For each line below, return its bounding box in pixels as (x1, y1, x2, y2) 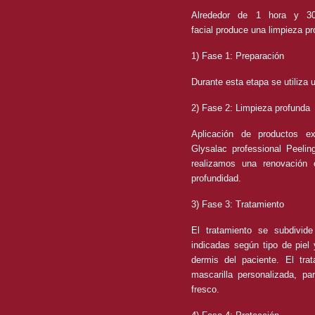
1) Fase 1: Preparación (191, 51, 284, 61)
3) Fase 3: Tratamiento (191, 199, 284, 210)
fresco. (191, 284, 219, 295)
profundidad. (191, 173, 241, 184)
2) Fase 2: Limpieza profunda (191, 103, 310, 113)
